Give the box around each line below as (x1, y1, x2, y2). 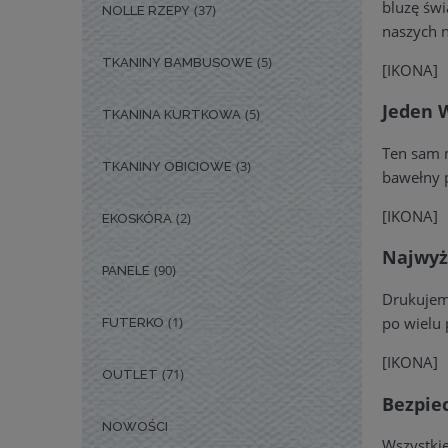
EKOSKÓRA (102, 211, 172, 227)
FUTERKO (102, 315, 164, 331)
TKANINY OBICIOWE (102, 159, 232, 175)
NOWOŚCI (102, 419, 168, 435)
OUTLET (102, 367, 158, 383)
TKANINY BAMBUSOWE (102, 55, 253, 71)
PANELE (102, 263, 150, 279)
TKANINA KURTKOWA (102, 107, 241, 123)
